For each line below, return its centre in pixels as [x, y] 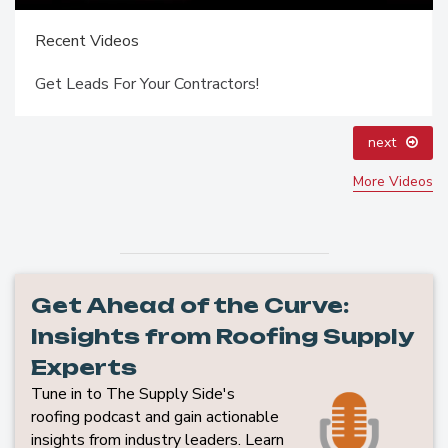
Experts [84, 367]
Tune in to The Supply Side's [133, 394]
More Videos [393, 182]
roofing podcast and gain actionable [155, 417]
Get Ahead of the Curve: [190, 305]
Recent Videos [87, 41]
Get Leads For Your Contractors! [147, 84]
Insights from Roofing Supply [222, 336]
